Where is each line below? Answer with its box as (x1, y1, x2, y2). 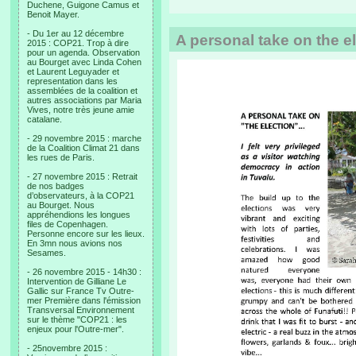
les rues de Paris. (27, 153, 95, 162)
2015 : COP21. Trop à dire (27, 38, 129, 48)
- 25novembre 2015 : (27, 343, 107, 353)
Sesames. (27, 248, 66, 257)
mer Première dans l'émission (27, 296, 141, 305)
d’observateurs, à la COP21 (27, 191, 134, 200)
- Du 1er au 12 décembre (27, 29, 124, 38)
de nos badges (27, 181, 84, 191)
